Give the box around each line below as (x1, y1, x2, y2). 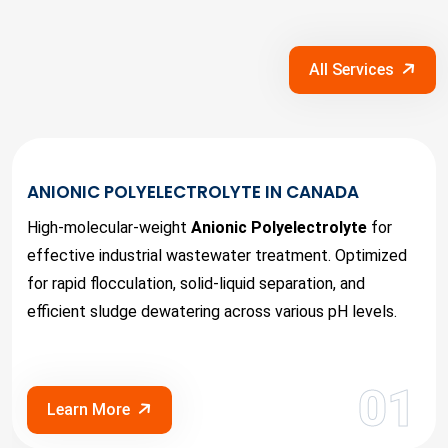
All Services (309, 60, 394, 79)
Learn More (47, 400, 130, 419)
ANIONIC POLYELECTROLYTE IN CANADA (27, 180, 359, 204)
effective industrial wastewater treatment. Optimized (27, 246, 407, 265)
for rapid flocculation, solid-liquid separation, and (27, 274, 365, 293)
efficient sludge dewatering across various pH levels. (27, 302, 397, 321)
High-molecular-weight (27, 218, 191, 237)
